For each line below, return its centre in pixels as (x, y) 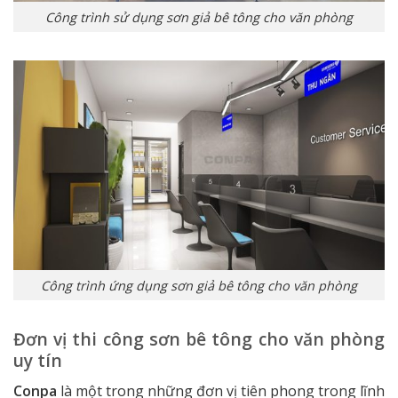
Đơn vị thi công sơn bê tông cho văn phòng (199, 339)
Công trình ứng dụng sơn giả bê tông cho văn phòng (199, 285)
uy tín (38, 361)
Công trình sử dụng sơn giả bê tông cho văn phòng (199, 17)
